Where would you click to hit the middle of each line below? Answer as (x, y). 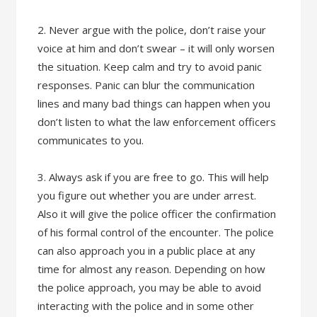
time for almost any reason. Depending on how (152, 269)
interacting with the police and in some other (146, 306)
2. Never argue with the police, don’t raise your (152, 30)
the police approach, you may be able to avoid (150, 287)
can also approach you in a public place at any (147, 250)
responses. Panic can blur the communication (146, 85)
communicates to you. (91, 140)
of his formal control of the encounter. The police (156, 232)
